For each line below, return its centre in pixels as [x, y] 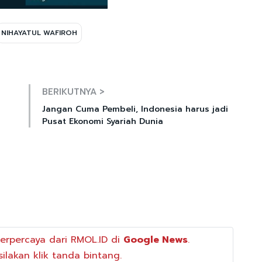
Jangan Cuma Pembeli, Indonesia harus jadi [135, 109]
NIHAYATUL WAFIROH [39, 32]
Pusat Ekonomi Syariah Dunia [103, 121]
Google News [155, 239]
